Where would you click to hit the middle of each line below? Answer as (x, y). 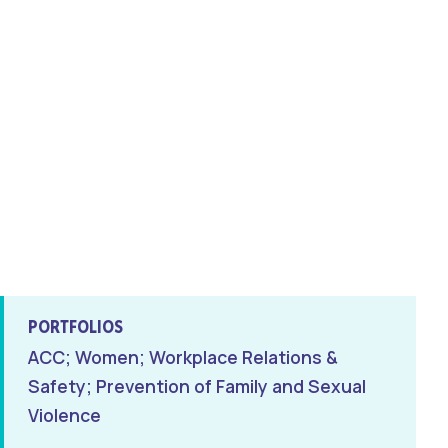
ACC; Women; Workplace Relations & (183, 357)
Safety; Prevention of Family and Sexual (197, 386)
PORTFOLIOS (75, 326)
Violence (64, 415)
